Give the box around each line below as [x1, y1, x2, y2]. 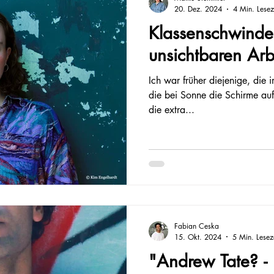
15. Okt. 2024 [174, 231, 221, 242]
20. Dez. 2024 [174, 4, 222, 14]
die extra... [149, 103, 194, 116]
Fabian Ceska [174, 220, 219, 231]
